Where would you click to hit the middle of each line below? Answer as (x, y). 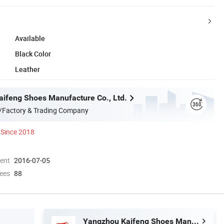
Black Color (33, 53)
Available (30, 38)
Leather (27, 69)
